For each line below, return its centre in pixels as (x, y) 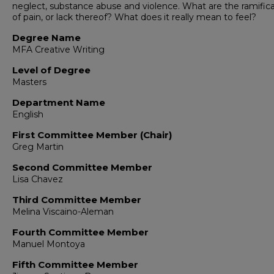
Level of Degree (51, 70)
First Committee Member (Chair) (92, 135)
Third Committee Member (77, 200)
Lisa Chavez (38, 179)
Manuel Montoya (49, 244)
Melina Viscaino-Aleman (63, 212)
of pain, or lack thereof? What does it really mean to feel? (134, 17)
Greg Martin (38, 147)
